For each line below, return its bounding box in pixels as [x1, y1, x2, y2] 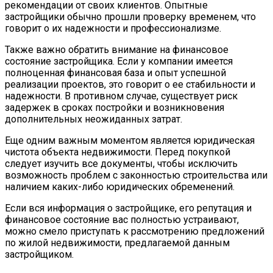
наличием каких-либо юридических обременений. [5, 181, 235, 193]
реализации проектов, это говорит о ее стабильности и [5, 79, 255, 91]
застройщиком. [5, 249, 74, 261]
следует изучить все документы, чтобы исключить [5, 158, 238, 170]
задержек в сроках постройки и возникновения [5, 102, 224, 114]
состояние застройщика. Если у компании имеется [5, 55, 233, 68]
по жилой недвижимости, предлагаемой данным [5, 237, 230, 249]
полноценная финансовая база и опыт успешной [5, 67, 226, 79]
